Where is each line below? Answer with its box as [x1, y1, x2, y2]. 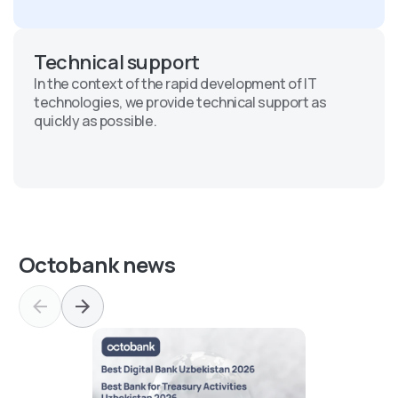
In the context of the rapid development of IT [34, 73, 317, 93]
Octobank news [18, 249, 176, 279]
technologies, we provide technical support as [34, 92, 327, 112]
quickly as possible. [34, 110, 157, 131]
